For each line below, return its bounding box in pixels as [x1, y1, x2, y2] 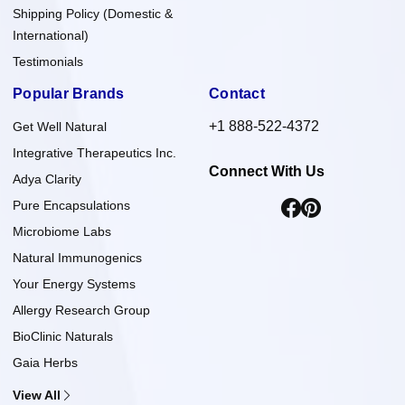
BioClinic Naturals [13, 328, 113, 344]
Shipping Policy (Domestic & [13, 5, 173, 21]
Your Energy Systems [13, 276, 136, 291]
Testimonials [13, 53, 83, 69]
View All [13, 387, 61, 402]
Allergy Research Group [13, 302, 150, 317]
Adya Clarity [13, 171, 81, 186]
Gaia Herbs [13, 354, 78, 370]
